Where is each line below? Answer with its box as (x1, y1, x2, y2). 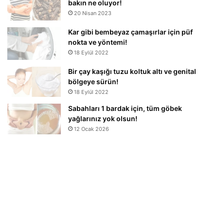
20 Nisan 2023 (74, 10, 111, 17)
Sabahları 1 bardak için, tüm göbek (68, 104, 182, 112)
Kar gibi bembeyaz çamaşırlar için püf (68, 28, 193, 36)
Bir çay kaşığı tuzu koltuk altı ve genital (68, 67, 196, 75)
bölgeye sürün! (68, 77, 118, 86)
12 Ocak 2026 (74, 125, 109, 132)
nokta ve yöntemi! (68, 38, 127, 47)
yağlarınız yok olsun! (68, 114, 137, 123)
